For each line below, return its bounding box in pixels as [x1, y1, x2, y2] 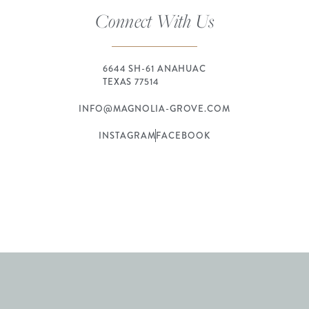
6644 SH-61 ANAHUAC [102, 62, 207, 76]
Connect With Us [95, 8, 214, 34]
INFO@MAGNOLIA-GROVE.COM [79, 102, 230, 116]
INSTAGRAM [99, 129, 156, 143]
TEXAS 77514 [102, 75, 159, 89]
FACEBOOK [156, 129, 210, 143]
